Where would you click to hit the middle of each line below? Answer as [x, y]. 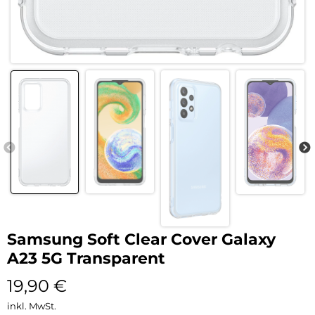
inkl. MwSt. [32, 306]
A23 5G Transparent [86, 258]
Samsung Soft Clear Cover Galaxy [141, 239]
